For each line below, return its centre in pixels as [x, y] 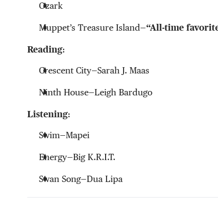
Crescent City [65, 71]
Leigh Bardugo [125, 92]
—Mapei [75, 135]
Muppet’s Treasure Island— [92, 28]
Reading [45, 50]
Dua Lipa [105, 179]
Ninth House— [67, 92]
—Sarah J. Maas [120, 71]
